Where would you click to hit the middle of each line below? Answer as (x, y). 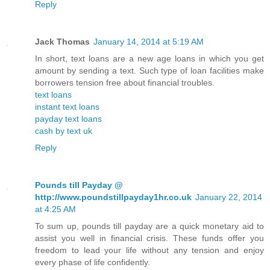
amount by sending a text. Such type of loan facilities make (149, 71)
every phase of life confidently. (93, 262)
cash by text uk (64, 131)
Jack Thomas (62, 42)
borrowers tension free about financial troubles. (125, 83)
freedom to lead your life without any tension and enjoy (149, 250)
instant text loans (67, 107)
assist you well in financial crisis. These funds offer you (149, 238)
